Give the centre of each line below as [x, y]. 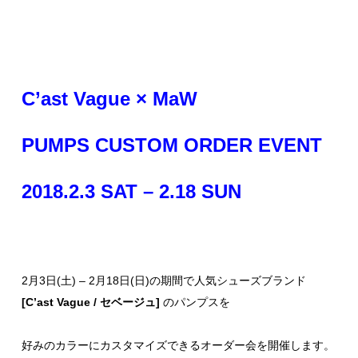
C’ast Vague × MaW [109, 98]
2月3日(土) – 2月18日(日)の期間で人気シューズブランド [164, 280]
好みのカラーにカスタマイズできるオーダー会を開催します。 [178, 345]
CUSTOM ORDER [177, 145]
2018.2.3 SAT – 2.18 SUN [131, 191]
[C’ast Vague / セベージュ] [91, 302]
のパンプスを [195, 302]
